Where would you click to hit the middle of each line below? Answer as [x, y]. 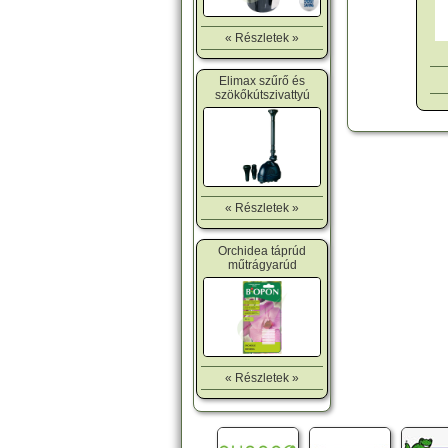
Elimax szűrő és [262, 80]
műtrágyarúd [262, 264]
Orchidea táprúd [262, 250]
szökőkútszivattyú [262, 94]
